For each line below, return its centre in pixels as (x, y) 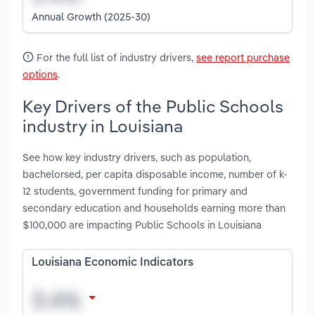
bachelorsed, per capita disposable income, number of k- (155, 174)
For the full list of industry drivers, (115, 57)
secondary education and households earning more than (154, 208)
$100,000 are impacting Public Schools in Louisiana (142, 225)
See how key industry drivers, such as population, (137, 157)
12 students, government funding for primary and (135, 191)
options (40, 74)
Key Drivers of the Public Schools (153, 106)
